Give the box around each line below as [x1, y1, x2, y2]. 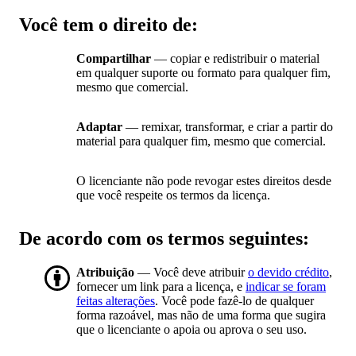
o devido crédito [248, 265, 329, 280]
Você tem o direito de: [19, 14, 198, 36]
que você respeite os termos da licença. [76, 188, 270, 203]
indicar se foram [246, 280, 326, 294]
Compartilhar [76, 52, 151, 66]
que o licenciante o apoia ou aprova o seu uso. [76, 323, 307, 337]
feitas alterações [76, 294, 155, 308]
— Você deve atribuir [137, 265, 248, 280]
